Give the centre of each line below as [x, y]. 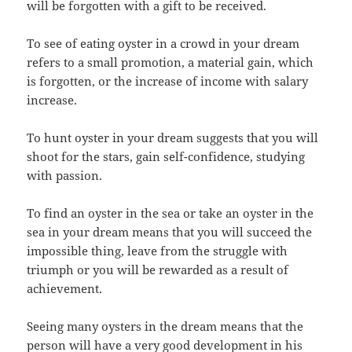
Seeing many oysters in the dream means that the [165, 326]
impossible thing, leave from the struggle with [158, 250]
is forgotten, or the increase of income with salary [168, 81]
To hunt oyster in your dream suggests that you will [173, 137]
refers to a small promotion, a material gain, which [170, 62]
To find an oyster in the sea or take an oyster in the [170, 213]
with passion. [65, 175]
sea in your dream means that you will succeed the [170, 231]
